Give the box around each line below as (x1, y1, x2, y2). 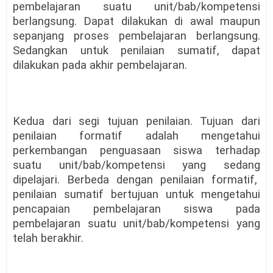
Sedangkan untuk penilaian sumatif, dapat (13, 44, 260, 58)
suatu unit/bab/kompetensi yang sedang (13, 158, 260, 172)
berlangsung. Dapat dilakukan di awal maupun (13, 15, 260, 29)
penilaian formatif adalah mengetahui (13, 129, 260, 143)
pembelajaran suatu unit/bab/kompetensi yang (13, 217, 260, 231)
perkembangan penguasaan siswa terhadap (13, 144, 260, 158)
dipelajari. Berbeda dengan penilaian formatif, (13, 173, 257, 187)
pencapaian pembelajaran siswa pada (13, 202, 260, 216)
